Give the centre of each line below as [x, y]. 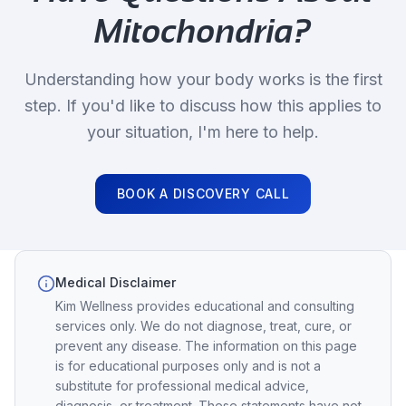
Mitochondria [194, 31]
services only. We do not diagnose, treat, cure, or [203, 326]
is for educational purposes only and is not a [188, 366]
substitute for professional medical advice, [182, 386]
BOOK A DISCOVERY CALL [203, 193]
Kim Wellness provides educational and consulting [205, 306]
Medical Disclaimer [116, 282]
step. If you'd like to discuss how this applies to [203, 106]
